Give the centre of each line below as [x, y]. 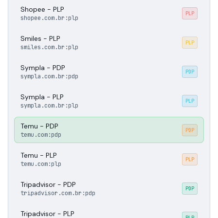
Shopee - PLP [42, 9]
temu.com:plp [41, 164]
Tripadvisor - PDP [48, 184]
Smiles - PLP [40, 38]
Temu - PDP [39, 126]
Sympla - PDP [43, 68]
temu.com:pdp [41, 135]
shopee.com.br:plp [49, 18]
